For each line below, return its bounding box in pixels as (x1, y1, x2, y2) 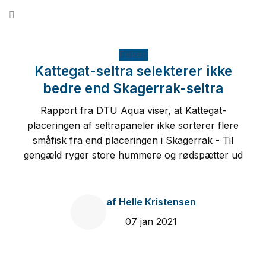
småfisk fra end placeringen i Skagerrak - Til (33, 134, 233, 147)
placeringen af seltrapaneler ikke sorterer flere (27, 119, 239, 132)
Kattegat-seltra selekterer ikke (34, 63, 232, 79)
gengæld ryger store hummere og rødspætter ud (23, 149, 243, 161)
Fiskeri (118, 49, 148, 61)
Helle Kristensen (116, 195, 196, 208)
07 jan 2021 (125, 215, 177, 227)
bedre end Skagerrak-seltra (43, 80, 223, 96)
